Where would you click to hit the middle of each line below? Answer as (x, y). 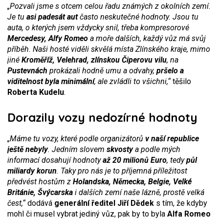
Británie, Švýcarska (40, 192)
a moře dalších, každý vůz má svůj (147, 38)
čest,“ (16, 203)
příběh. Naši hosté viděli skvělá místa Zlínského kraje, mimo (109, 49)
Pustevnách (27, 71)
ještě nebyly (28, 149)
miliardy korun (32, 171)
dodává (40, 203)
